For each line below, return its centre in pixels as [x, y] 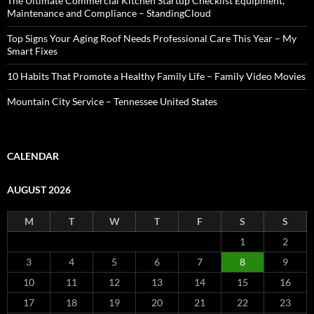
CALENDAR [33, 156]
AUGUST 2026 [39, 190]
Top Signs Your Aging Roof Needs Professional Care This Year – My [152, 38]
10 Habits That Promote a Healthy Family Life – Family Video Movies [156, 76]
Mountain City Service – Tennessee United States [112, 101]
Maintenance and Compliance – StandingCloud [109, 13]
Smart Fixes [32, 51]
